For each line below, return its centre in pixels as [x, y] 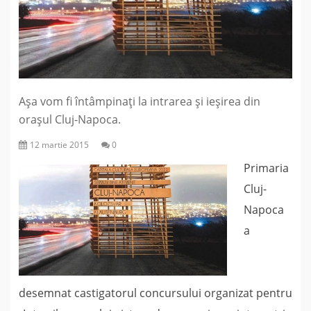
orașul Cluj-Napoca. [70, 120]
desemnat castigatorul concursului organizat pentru [155, 293]
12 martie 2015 [59, 145]
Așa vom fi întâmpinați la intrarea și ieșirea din [140, 102]
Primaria [266, 168]
